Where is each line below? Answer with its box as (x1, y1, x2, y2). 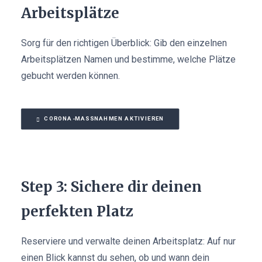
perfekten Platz (21, 202, 133, 220)
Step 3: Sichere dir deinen (21, 178, 202, 196)
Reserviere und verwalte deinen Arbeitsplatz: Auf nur (21, 236, 236, 247)
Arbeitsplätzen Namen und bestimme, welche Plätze (21, 54, 236, 65)
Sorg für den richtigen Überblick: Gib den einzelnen (21, 37, 227, 49)
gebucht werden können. (21, 70, 120, 81)
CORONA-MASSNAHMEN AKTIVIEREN (44, 115, 164, 122)
